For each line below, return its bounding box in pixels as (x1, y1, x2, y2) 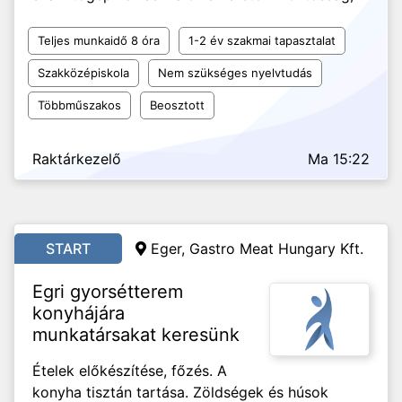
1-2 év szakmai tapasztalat (188, 33, 336, 48)
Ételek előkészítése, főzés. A (32, 362, 227, 380)
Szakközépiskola (38, 66, 129, 80)
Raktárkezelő (32, 150, 121, 168)
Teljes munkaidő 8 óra (38, 33, 160, 48)
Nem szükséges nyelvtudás (158, 66, 312, 80)
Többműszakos (38, 98, 121, 112)
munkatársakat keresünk (32, 324, 240, 345)
